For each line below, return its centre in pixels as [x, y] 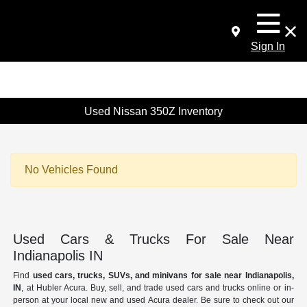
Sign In [268, 46]
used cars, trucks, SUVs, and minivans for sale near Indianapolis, [163, 276]
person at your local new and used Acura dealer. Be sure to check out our [153, 300]
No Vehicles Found [71, 170]
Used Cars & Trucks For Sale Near [153, 240]
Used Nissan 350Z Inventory [153, 111]
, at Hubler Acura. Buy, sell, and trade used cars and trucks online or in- [158, 288]
